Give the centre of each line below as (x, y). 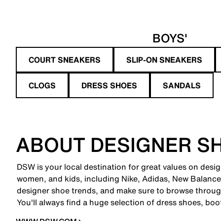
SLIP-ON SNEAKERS (164, 59)
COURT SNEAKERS (65, 59)
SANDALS (182, 85)
